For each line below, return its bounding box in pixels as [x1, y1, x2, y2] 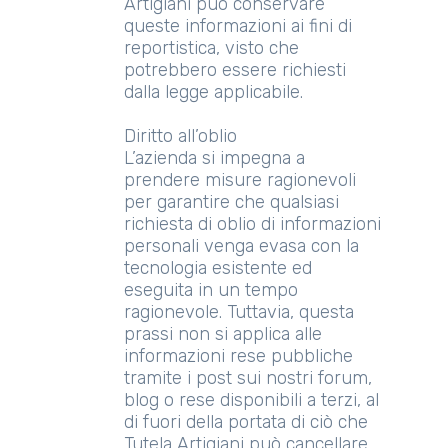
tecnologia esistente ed [124, 257, 312, 279]
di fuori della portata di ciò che [124, 411, 368, 433]
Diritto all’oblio [124, 125, 237, 147]
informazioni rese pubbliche [124, 345, 353, 367]
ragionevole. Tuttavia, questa [124, 301, 354, 323]
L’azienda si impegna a [124, 147, 305, 169]
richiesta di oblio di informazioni [124, 213, 381, 235]
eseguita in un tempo [124, 279, 298, 301]
